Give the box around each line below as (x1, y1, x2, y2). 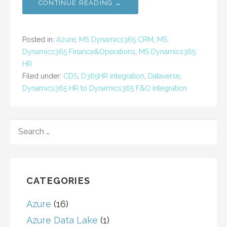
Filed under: (22, 72, 63, 81)
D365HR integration (81, 72, 144, 81)
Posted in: (22, 35, 56, 44)
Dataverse (148, 72, 180, 81)
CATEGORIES (26, 175, 90, 186)
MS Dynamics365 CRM (79, 35, 154, 44)
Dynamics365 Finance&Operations (22, 48, 135, 56)
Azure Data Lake (26, 215, 98, 226)
